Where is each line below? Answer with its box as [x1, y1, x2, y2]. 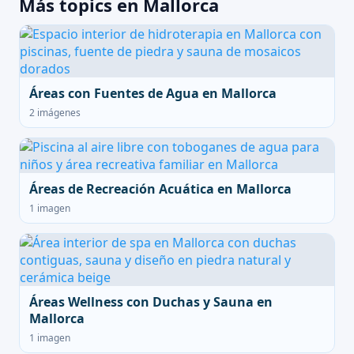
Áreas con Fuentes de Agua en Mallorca [29, 85, 277, 102]
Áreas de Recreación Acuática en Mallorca [29, 180, 292, 198]
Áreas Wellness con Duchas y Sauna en [29, 293, 273, 311]
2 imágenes [29, 106, 81, 119]
